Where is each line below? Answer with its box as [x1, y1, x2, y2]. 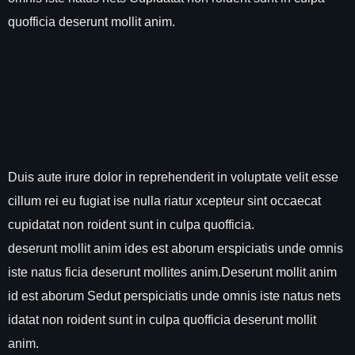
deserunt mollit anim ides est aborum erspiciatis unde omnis [8, 241, 343, 255]
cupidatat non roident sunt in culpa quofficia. [8, 217, 254, 231]
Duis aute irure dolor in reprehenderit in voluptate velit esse [8, 170, 338, 184]
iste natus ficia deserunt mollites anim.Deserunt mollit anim [8, 265, 337, 279]
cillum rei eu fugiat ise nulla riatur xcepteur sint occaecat [8, 193, 321, 208]
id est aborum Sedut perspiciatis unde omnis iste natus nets [8, 288, 341, 303]
